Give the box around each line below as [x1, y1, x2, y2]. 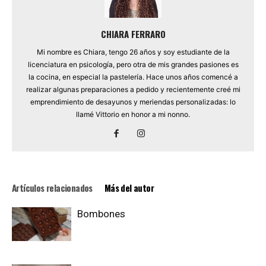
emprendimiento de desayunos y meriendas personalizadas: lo [30, 97, 236, 107]
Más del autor [104, 181, 154, 195]
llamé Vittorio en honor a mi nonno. [76, 110, 190, 119]
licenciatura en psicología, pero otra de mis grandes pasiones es [27, 60, 239, 69]
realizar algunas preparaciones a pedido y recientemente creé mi [26, 85, 240, 94]
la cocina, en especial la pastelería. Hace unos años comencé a [28, 72, 238, 82]
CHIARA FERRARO [100, 27, 166, 41]
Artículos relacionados [12, 181, 93, 195]
